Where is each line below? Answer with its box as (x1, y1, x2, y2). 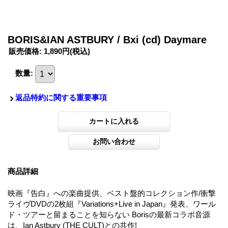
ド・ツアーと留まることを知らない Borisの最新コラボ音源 (8, 210, 210, 219)
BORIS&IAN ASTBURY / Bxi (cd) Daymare (8, 34, 207, 46)
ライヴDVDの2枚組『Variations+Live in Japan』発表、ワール (8, 199, 216, 209)
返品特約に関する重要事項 (15, 93, 107, 102)
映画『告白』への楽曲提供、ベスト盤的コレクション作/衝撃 (8, 189, 216, 198)
